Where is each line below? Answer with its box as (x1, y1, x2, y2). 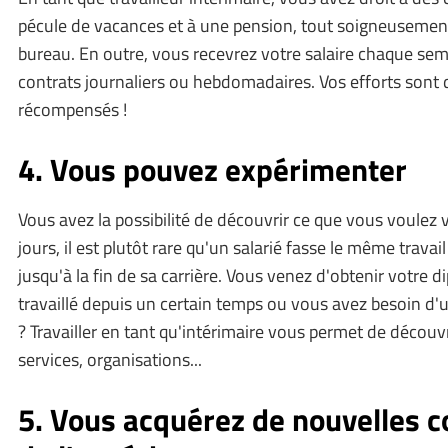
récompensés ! (18, 95, 127, 123)
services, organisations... (18, 345, 202, 373)
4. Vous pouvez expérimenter (18, 145, 407, 193)
